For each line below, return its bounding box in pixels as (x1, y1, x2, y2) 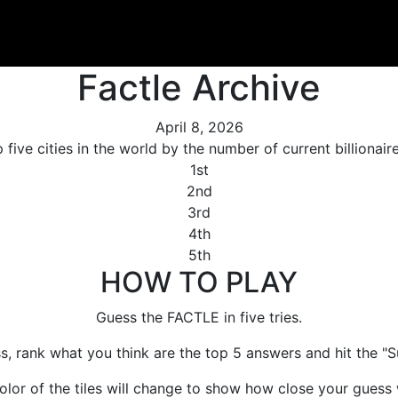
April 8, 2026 (155, 117, 243, 136)
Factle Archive (77, 65, 321, 109)
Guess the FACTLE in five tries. (96, 307, 302, 326)
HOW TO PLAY (100, 264, 298, 299)
